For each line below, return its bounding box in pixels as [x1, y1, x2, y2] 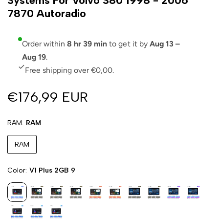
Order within [22, 39, 67, 48]
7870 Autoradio [7, 6, 86, 20]
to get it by [107, 39, 150, 48]
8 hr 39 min [67, 39, 108, 48]
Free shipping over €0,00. [25, 65, 114, 75]
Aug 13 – [149, 39, 180, 48]
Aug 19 [22, 52, 46, 62]
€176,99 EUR [7, 88, 88, 105]
